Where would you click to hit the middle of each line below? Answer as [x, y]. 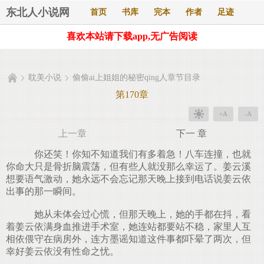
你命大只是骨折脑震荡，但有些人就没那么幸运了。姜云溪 [128, 166]
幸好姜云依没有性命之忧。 [62, 251]
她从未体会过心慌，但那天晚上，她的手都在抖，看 [138, 214]
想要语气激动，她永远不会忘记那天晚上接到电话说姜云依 [128, 179]
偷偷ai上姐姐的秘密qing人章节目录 [136, 77]
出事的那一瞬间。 [44, 191]
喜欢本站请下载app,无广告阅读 [132, 36]
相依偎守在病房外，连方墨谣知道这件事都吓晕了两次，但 [128, 239]
